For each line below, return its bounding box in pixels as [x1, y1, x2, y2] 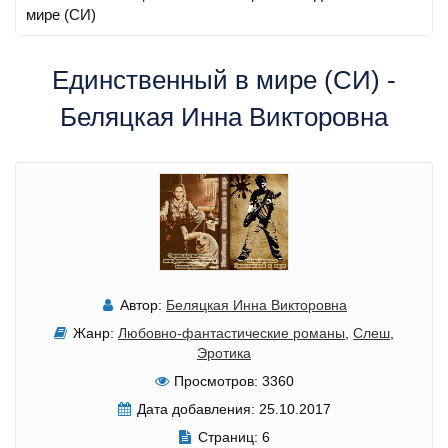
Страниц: [197, 428, 258, 445]
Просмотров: [173, 372, 258, 389]
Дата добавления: [136, 400, 255, 417]
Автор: [120, 296, 162, 313]
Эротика [197, 344, 251, 361]
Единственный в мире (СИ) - [52, 65, 396, 95]
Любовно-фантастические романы [118, 324, 345, 341]
